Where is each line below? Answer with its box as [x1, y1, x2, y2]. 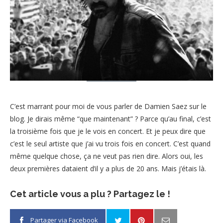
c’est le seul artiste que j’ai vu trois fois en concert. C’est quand [10, 138, 211, 148]
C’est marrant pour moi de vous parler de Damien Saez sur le [10, 101, 207, 111]
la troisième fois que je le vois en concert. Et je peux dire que [10, 126, 206, 136]
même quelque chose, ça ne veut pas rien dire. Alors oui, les [10, 151, 203, 161]
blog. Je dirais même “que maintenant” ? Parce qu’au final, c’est [10, 113, 211, 123]
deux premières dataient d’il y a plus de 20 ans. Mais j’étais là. [10, 163, 206, 173]
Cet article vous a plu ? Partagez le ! [10, 188, 170, 199]
